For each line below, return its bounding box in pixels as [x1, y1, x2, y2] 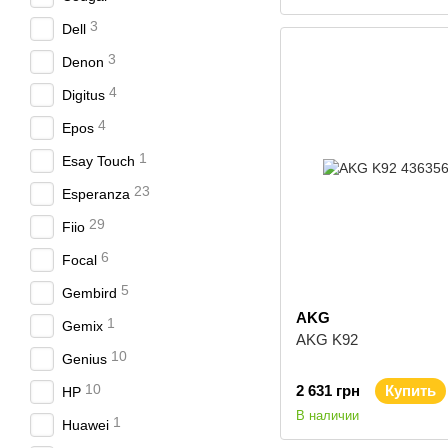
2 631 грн [296, 382, 360, 399]
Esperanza [62, 186, 130, 202]
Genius [62, 351, 107, 367]
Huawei [62, 417, 109, 433]
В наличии [296, 408, 359, 423]
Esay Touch [62, 153, 135, 169]
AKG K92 [296, 331, 358, 348]
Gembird [62, 285, 117, 301]
